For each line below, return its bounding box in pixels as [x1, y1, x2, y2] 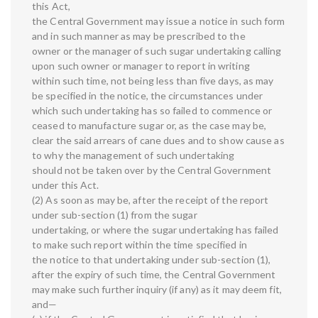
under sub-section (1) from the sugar [32, 209, 197, 221]
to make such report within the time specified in [32, 238, 247, 251]
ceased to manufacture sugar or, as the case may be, [32, 119, 267, 132]
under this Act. [32, 179, 99, 192]
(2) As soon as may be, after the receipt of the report [32, 194, 269, 207]
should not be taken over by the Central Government [32, 164, 272, 177]
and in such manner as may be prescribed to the [32, 30, 246, 43]
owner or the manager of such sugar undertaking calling [32, 45, 282, 57]
